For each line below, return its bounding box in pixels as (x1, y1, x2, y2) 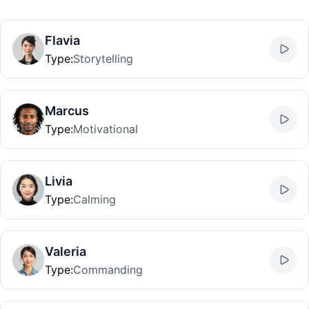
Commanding (73, 263, 143, 277)
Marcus (45, 103, 89, 118)
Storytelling (73, 52, 133, 66)
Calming (73, 192, 116, 206)
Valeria (45, 244, 86, 259)
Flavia (45, 33, 80, 48)
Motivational (73, 122, 138, 136)
